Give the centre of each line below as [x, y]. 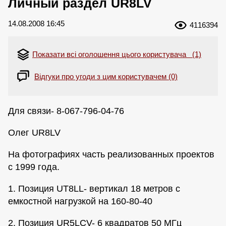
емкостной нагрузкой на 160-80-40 [80, 201]
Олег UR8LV [34, 132]
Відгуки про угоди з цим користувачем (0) [106, 76]
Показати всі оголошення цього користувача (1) [117, 54]
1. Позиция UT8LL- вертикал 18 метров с [94, 188]
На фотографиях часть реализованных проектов [111, 154]
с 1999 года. [34, 167]
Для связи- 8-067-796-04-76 [66, 111]
